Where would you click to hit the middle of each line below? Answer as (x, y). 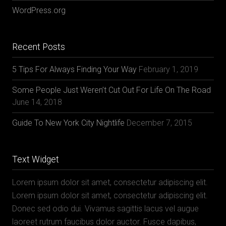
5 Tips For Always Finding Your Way (74, 69)
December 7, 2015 (159, 123)
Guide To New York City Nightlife (68, 123)
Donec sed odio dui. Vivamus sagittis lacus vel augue (105, 208)
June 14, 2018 (37, 102)
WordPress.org (39, 10)
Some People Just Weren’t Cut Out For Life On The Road (111, 90)
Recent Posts (39, 47)
